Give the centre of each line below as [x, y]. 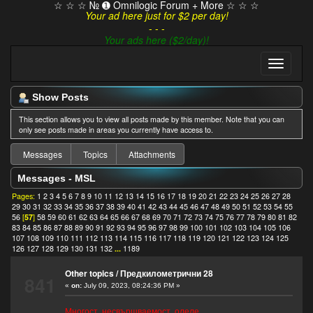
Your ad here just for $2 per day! [156, 16]
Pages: [25, 196]
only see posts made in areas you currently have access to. [116, 129]
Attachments [152, 154]
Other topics [89, 274]
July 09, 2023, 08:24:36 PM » [131, 286]
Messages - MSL [57, 179]
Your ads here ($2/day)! [156, 40]
